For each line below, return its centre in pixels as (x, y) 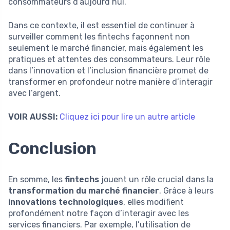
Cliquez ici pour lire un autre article (127, 117)
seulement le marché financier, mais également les (106, 48)
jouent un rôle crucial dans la (156, 179)
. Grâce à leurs (186, 190)
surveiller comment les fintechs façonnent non (99, 36)
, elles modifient (154, 202)
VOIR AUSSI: (33, 117)
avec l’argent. (34, 93)
